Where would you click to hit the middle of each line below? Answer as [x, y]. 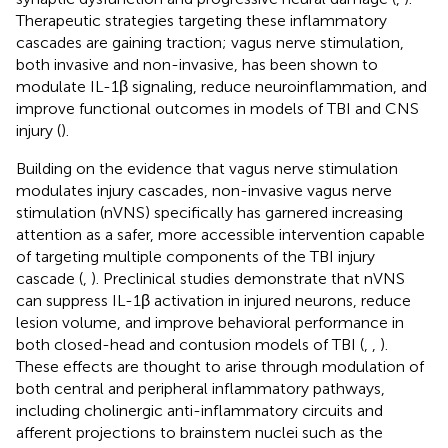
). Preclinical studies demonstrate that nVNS [248, 278]
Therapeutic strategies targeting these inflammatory [201, 20]
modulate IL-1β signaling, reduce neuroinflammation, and [221, 86]
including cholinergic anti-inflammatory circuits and [199, 410]
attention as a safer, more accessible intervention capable [220, 234]
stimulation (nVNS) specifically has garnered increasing [209, 212]
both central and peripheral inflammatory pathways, [200, 388]
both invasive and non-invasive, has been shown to [197, 64]
